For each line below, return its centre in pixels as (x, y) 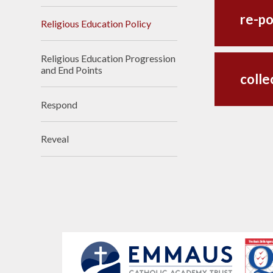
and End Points (72, 69)
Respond (59, 104)
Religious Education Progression (108, 58)
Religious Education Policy (96, 23)
